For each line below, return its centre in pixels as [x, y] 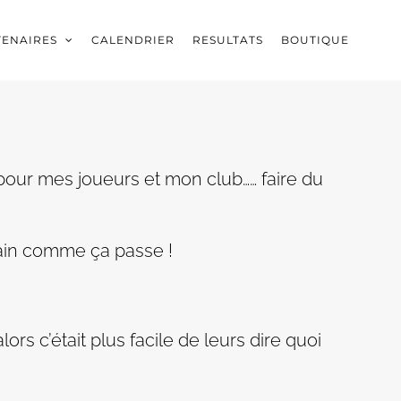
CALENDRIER [132, 40]
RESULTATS [227, 40]
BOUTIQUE [315, 40]
